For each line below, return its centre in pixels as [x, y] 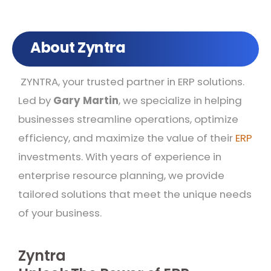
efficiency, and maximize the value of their [127, 138]
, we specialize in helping [180, 100]
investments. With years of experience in [120, 157]
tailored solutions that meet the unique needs [135, 194]
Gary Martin [86, 100]
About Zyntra [78, 47]
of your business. [60, 213]
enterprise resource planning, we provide [121, 175]
